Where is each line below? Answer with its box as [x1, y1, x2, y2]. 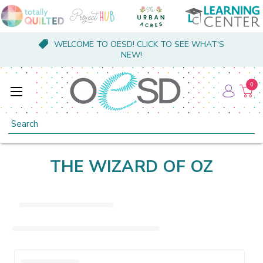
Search [8, 114, 35, 126]
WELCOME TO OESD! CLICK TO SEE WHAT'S [53, 39, 224, 50]
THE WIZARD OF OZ [49, 155, 214, 178]
